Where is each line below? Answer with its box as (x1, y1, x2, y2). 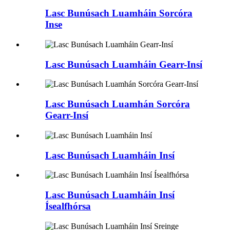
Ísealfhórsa (45, 201, 91, 212)
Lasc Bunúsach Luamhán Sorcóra (45, 99, 190, 110)
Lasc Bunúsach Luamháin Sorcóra (45, 8, 193, 19)
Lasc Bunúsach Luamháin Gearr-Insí (45, 59, 202, 70)
